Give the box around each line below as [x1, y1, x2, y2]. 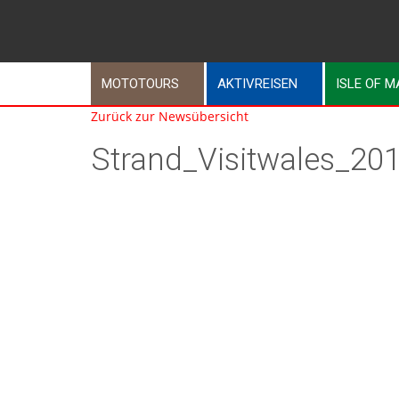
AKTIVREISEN [217, 76, 297, 93]
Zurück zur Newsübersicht [91, 108, 248, 126]
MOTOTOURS [102, 76, 179, 93]
